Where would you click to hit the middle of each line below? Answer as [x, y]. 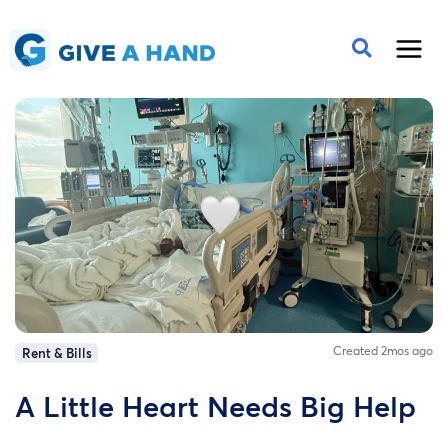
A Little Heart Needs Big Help [215, 406]
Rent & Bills [56, 353]
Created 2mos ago [383, 351]
